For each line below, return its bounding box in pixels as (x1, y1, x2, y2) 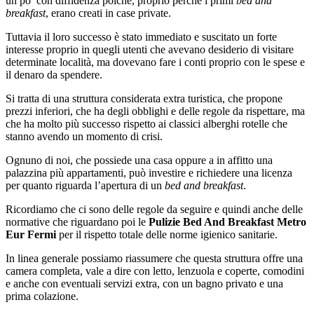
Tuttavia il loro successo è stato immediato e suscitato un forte (6, 30, 277, 43)
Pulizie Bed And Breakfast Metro (146, 215, 306, 228)
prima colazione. (6, 289, 78, 302)
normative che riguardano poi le (6, 215, 146, 228)
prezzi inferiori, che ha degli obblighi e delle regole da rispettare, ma (6, 104, 305, 117)
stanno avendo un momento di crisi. (6, 130, 163, 142)
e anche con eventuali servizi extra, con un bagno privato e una (6, 277, 283, 289)
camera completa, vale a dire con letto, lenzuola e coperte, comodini (6, 264, 304, 277)
